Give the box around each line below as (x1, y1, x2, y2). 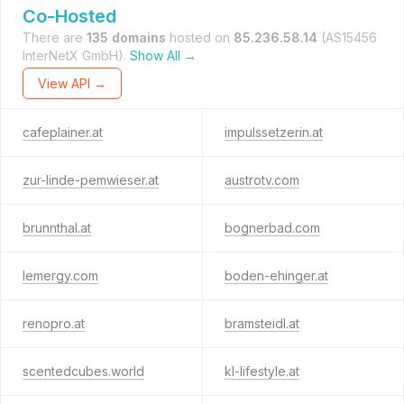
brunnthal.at (23, 220, 91, 235)
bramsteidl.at (224, 316, 299, 331)
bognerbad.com (224, 220, 320, 235)
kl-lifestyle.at (224, 363, 299, 379)
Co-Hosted (23, 5, 116, 27)
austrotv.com (224, 172, 299, 188)
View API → (38, 76, 106, 91)
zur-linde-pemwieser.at (23, 172, 159, 188)
